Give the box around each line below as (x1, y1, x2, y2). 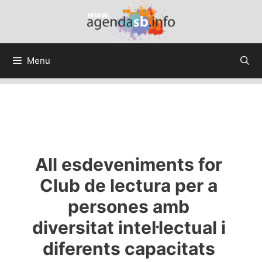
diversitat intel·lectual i (32, 216, 226, 238)
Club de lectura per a (40, 174, 218, 196)
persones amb (68, 195, 190, 217)
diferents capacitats (42, 237, 215, 259)
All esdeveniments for (35, 153, 223, 175)
